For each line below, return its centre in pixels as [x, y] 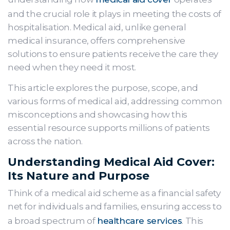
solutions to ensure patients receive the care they [113, 54]
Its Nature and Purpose [79, 176]
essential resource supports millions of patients [109, 128]
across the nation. [45, 141]
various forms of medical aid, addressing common [115, 101]
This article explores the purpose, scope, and [103, 88]
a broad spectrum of [53, 221]
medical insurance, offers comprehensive [97, 41]
